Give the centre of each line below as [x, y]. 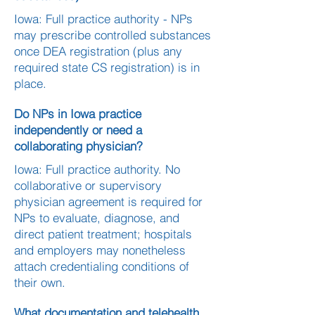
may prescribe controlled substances [112, 35]
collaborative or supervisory [88, 185]
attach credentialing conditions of [102, 266]
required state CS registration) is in [107, 67]
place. [30, 83]
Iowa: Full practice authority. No [97, 169]
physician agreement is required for [108, 201]
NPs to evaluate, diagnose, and [97, 218]
